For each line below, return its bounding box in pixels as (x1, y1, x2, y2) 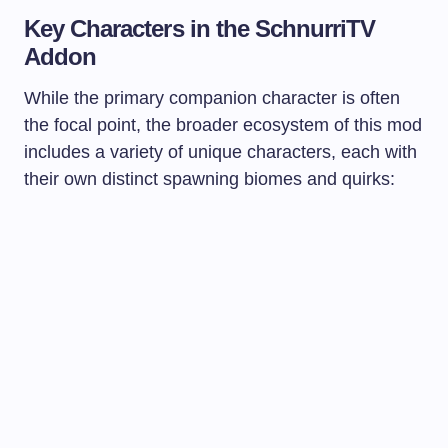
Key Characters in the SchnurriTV (24, 14, 376, 42)
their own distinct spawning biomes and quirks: (24, 168, 395, 189)
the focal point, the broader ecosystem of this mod (24, 114, 422, 135)
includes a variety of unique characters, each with (24, 141, 417, 162)
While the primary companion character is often (24, 87, 400, 108)
